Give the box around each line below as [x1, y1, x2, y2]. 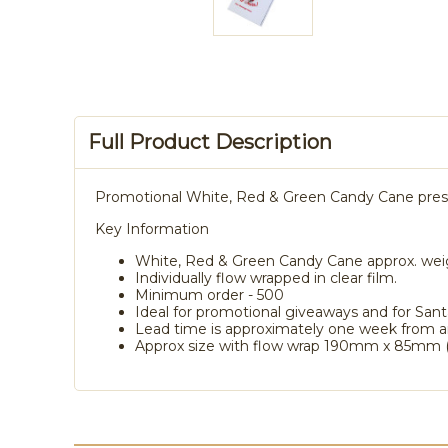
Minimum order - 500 [135, 286, 284, 304]
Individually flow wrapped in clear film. [135, 269, 397, 287]
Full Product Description [88, 130, 332, 154]
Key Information [95, 220, 209, 238]
